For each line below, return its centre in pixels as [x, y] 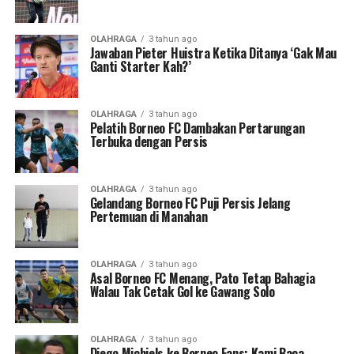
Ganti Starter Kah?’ [140, 66]
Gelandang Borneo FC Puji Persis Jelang [190, 203]
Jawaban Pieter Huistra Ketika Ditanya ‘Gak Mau [213, 53]
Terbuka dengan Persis [149, 141]
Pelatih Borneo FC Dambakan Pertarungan [197, 128]
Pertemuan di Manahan [149, 217]
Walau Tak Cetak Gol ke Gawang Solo [182, 292]
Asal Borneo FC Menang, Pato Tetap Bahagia [202, 278]
